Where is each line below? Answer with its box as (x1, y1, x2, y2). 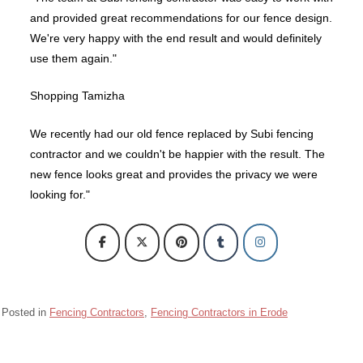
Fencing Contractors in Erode (151, 306, 288, 319)
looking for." (30, 187, 90, 201)
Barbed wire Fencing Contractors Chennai (11, 339, 197, 349)
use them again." (30, 51, 117, 65)
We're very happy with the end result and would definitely (30, 31, 322, 45)
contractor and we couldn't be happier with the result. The (30, 147, 325, 160)
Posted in (2, 306, 49, 319)
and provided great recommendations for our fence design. (30, 11, 332, 24)
